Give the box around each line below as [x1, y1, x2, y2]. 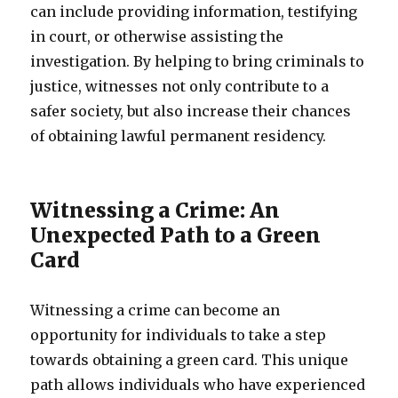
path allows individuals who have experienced [30, 376, 366, 394]
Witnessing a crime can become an [30, 301, 281, 319]
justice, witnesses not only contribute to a [30, 77, 330, 95]
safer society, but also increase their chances [30, 102, 352, 120]
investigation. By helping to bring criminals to [30, 52, 365, 70]
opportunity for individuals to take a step [30, 326, 327, 344]
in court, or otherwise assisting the [30, 28, 284, 45]
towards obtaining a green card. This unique [30, 351, 349, 369]
